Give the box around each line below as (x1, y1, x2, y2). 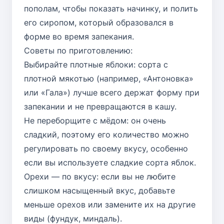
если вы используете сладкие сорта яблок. (24, 157, 196, 168)
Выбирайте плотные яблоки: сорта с (24, 59, 168, 70)
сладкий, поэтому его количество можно (24, 129, 189, 140)
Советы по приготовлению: (24, 45, 132, 56)
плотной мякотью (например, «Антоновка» (24, 73, 193, 84)
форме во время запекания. (24, 31, 134, 42)
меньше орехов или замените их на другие (24, 199, 195, 210)
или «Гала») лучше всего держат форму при (24, 87, 199, 98)
